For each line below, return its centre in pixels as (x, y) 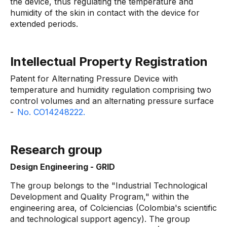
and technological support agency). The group (100, 219)
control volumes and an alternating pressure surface (112, 101)
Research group (56, 150)
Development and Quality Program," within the (100, 197)
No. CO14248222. (51, 112)
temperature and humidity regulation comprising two (111, 90)
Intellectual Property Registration (109, 62)
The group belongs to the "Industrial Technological (109, 185)
